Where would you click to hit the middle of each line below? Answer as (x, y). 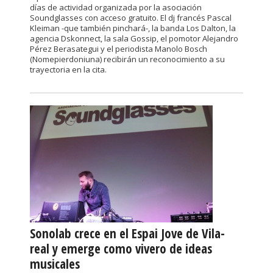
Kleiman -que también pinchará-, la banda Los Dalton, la (133, 28)
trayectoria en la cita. (68, 69)
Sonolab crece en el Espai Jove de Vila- (127, 233)
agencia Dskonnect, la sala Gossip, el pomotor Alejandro (134, 38)
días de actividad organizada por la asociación (116, 7)
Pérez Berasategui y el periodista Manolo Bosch (119, 49)
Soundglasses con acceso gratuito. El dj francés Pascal (131, 18)
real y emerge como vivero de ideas (121, 249)
